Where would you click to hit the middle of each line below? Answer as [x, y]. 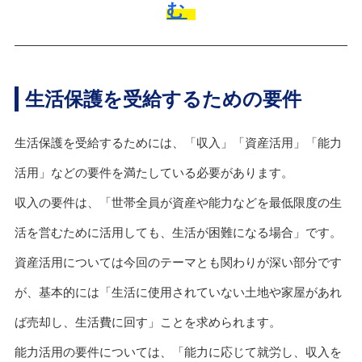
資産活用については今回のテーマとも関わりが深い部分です [178, 263]
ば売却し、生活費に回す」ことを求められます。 [147, 322]
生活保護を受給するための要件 [163, 99]
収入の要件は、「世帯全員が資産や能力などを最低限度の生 [178, 203]
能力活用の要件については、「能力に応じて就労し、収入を [178, 352]
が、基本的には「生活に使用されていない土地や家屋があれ [178, 293]
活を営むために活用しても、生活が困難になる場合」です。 [178, 233]
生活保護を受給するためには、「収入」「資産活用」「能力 [178, 143]
